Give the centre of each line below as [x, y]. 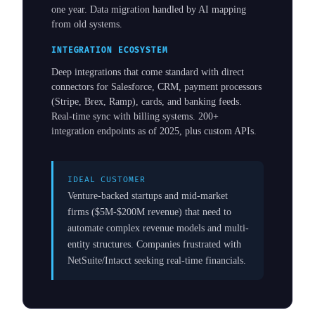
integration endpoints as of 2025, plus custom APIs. [154, 131]
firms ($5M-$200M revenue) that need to [149, 211]
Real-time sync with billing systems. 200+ [135, 116]
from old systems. [87, 25]
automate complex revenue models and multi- [158, 227]
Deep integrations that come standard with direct [148, 72]
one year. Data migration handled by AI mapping [149, 10]
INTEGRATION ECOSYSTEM [110, 51]
